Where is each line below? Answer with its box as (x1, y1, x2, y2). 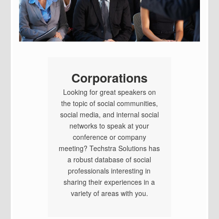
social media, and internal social (60, 109, 159, 120)
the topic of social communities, (61, 98, 158, 109)
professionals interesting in (68, 166, 151, 176)
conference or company (72, 132, 146, 142)
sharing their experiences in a (64, 177, 155, 187)
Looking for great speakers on (63, 87, 156, 97)
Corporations (71, 69, 148, 87)
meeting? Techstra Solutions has (59, 143, 160, 153)
